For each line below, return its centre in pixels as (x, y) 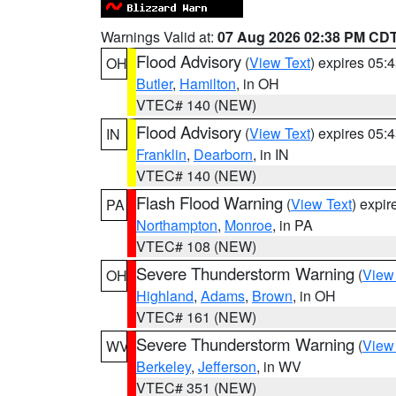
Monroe (248, 225)
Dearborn (223, 154)
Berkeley (164, 366)
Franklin (161, 154)
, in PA (293, 225)
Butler (154, 84)
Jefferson (227, 366)
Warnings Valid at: (159, 37)
